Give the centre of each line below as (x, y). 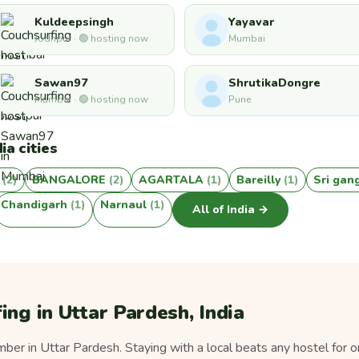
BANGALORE (71, 179)
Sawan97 (61, 83)
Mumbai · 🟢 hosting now (91, 100)
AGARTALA (173, 179)
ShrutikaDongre (274, 83)
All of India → (230, 210)
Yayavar (251, 22)
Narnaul (125, 204)
